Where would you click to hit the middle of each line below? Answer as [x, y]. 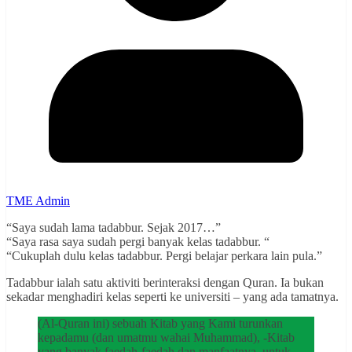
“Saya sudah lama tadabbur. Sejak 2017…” [114, 228]
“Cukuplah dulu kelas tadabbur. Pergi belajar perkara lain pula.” [164, 256]
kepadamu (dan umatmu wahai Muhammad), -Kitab [166, 338]
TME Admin [38, 201]
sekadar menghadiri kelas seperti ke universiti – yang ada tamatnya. [172, 297]
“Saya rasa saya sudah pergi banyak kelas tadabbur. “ [138, 242]
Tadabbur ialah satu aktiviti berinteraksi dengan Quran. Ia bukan [165, 283]
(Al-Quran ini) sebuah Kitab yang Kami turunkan [160, 324]
